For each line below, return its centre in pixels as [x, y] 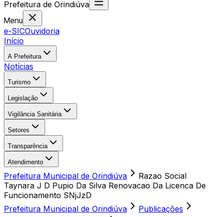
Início [14, 41]
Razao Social [163, 176]
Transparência [28, 146]
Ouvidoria [42, 31]
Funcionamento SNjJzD [48, 195]
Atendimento [25, 162]
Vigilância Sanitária [35, 114]
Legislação [23, 98]
